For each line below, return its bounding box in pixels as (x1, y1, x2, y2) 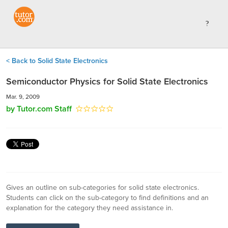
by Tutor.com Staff (6, 104, 72, 114)
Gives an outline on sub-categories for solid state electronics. (6, 183, 199, 192)
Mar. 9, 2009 (6, 93, 40, 100)
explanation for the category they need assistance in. (6, 204, 173, 212)
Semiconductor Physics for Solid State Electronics (6, 76, 208, 87)
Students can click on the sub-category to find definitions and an (6, 193, 209, 202)
